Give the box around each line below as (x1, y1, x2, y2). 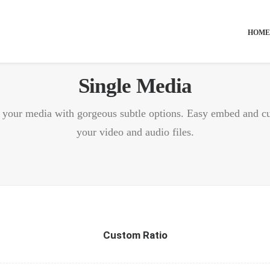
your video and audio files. (76, 126, 194, 138)
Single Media (78, 74, 192, 98)
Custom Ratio (102, 229, 168, 241)
